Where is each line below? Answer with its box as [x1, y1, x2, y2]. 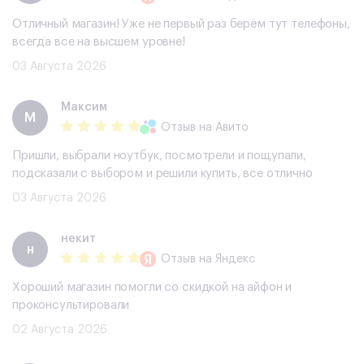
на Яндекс [196, 253, 255, 265]
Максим [61, 101, 107, 113]
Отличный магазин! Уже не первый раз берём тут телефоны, [12, 18, 350, 31]
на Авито [196, 121, 249, 133]
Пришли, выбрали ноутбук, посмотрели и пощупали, [12, 149, 306, 162]
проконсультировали [12, 299, 130, 312]
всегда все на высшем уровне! [12, 36, 185, 49]
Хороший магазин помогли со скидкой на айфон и [12, 281, 292, 294]
